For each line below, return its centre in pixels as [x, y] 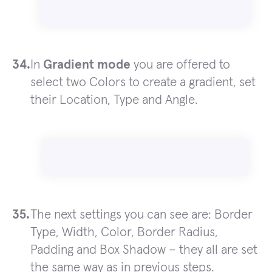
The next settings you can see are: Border [141, 215]
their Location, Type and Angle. [114, 100]
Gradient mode [87, 65]
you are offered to [180, 65]
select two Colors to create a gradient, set [143, 83]
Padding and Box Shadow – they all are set [144, 250]
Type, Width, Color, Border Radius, [124, 233]
